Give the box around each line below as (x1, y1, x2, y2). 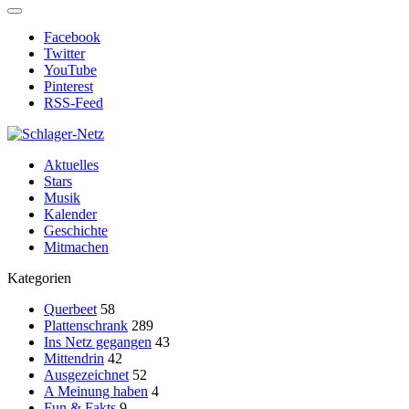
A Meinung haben (44, 383, 148, 399)
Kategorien (7, 269, 71, 286)
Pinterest (44, 78, 93, 94)
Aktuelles (44, 156, 99, 173)
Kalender (44, 205, 97, 222)
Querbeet (44, 300, 97, 317)
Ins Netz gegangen (44, 333, 152, 350)
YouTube (44, 61, 97, 78)
